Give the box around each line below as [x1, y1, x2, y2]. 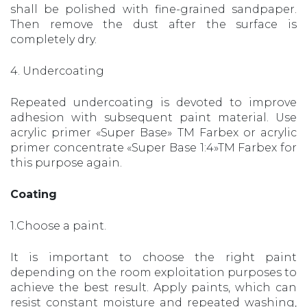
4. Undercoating [10, 64, 104, 77]
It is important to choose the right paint [10, 250, 297, 264]
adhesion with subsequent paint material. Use [10, 110, 297, 124]
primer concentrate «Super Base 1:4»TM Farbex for [10, 140, 297, 154]
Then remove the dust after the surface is [10, 17, 297, 31]
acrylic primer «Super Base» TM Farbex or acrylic [10, 125, 297, 139]
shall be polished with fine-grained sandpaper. [10, 2, 297, 16]
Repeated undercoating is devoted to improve [10, 95, 297, 109]
